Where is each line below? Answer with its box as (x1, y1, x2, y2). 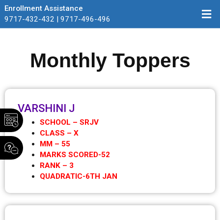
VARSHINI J (17, 101, 75, 114)
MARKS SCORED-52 (40, 150, 110, 159)
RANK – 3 (40, 161, 74, 170)
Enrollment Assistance (4, 4, 83, 13)
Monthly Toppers (29, 49, 191, 72)
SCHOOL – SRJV (40, 117, 99, 127)
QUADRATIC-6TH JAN (40, 171, 118, 181)
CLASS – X (40, 128, 79, 137)
